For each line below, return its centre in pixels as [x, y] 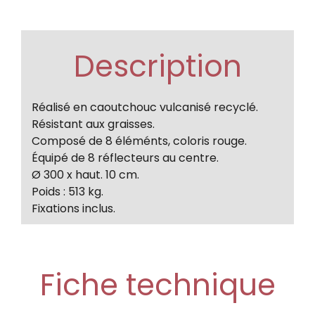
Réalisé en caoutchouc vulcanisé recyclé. [145, 107]
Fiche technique [157, 285]
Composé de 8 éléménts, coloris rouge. [139, 141]
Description [157, 66]
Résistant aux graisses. [93, 124]
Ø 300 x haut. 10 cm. [85, 174]
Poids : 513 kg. [67, 191]
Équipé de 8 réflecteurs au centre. [125, 157]
